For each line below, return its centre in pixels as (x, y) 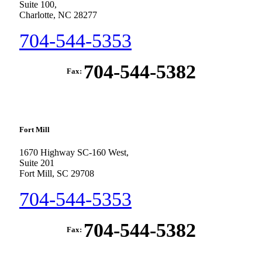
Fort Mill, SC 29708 (57, 174)
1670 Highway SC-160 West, (74, 153)
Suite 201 (37, 163)
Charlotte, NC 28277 (58, 15)
